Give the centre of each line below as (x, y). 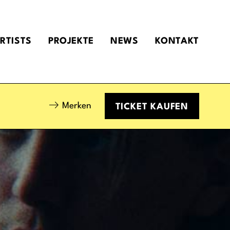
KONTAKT (177, 42)
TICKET (133, 107)
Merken (77, 106)
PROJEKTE (71, 42)
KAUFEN (169, 107)
